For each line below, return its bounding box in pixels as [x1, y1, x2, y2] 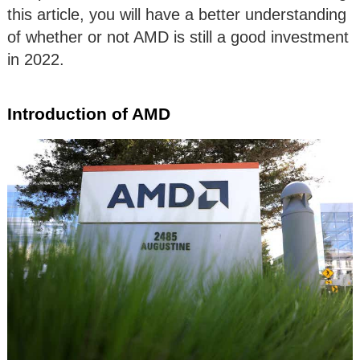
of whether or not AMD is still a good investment [7, 27, 349, 46]
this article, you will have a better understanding [7, 5, 346, 23]
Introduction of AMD [7, 104, 170, 123]
